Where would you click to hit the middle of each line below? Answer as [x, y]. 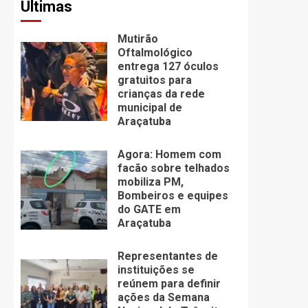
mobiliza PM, [150, 182]
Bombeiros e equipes [173, 196]
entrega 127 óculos [168, 67]
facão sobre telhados [173, 168]
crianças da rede [161, 94]
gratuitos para [154, 80]
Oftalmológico [155, 53]
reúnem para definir [169, 284]
